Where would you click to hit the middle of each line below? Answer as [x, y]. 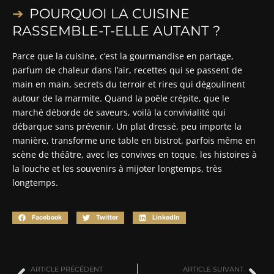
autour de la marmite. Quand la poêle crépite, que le [121, 98]
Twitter [107, 218]
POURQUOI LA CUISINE [109, 13]
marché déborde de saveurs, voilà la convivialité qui [119, 112]
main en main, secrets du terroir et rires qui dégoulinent [129, 84]
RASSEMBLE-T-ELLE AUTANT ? [116, 31]
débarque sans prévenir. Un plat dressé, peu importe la [127, 126]
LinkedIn [166, 218]
